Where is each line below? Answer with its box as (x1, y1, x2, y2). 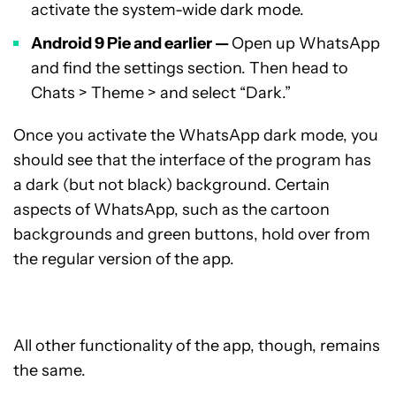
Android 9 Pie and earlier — (31, 34, 232, 53)
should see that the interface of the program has (13, 150, 371, 170)
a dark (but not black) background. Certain (13, 175, 330, 194)
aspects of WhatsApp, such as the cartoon (13, 200, 330, 219)
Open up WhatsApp (232, 34, 380, 53)
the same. (13, 361, 86, 380)
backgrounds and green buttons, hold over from (13, 225, 370, 244)
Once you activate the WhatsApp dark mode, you (13, 126, 378, 145)
